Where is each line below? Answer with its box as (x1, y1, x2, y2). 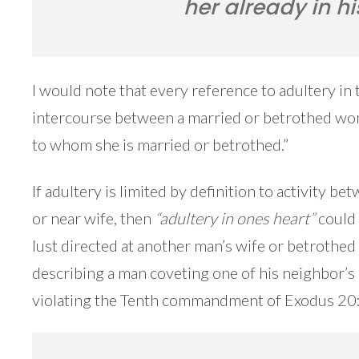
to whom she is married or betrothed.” (32, 135, 288, 154)
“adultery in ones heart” (155, 208, 315, 228)
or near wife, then (32, 208, 155, 228)
